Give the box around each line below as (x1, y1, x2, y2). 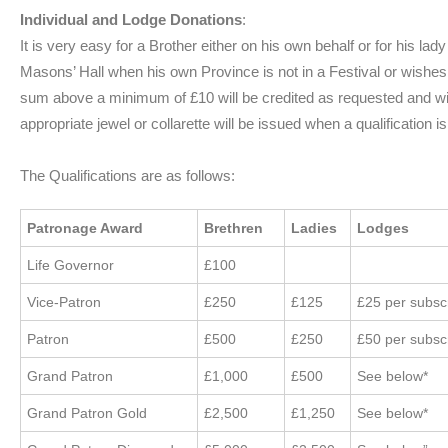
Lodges (357, 220, 410, 237)
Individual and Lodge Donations (20, 10, 242, 28)
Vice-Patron (27, 294, 102, 311)
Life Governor (27, 257, 115, 274)
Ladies (291, 220, 338, 237)
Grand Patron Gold (27, 405, 148, 422)
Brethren (204, 220, 264, 237)
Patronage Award (27, 220, 144, 237)
